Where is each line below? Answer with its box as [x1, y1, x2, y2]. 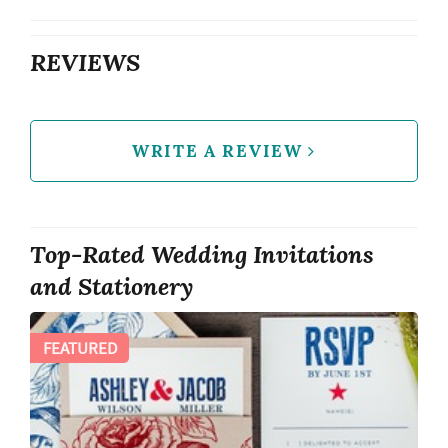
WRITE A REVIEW [132, 139, 309, 162]
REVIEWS [30, 45, 140, 78]
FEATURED [42, 337, 117, 360]
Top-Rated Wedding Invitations [30, 238, 374, 271]
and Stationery [30, 270, 193, 303]
